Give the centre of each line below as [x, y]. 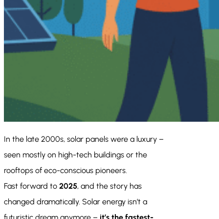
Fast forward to [32, 186]
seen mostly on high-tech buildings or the [76, 155]
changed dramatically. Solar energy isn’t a [76, 202]
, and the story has [109, 186]
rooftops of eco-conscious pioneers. [66, 171]
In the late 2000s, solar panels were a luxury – [84, 139]
